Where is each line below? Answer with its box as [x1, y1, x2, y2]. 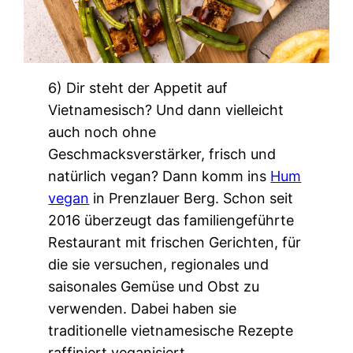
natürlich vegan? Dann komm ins [48, 167, 271, 184]
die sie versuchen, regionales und [48, 255, 269, 273]
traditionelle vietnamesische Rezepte [48, 321, 294, 339]
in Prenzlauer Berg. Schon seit [89, 189, 294, 206]
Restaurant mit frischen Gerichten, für [48, 233, 302, 251]
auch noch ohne [48, 123, 157, 140]
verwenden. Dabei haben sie [48, 299, 237, 317]
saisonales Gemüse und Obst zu [48, 277, 260, 295]
